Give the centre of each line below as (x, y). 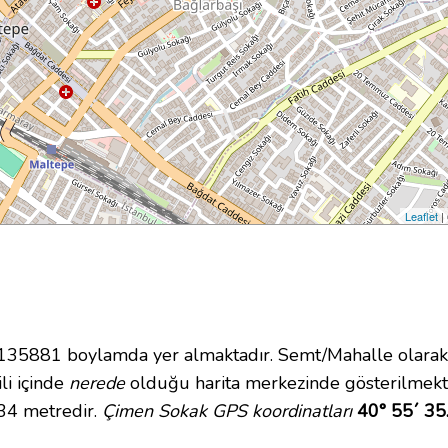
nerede (97, 383)
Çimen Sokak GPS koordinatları (227, 411)
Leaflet (422, 216)
